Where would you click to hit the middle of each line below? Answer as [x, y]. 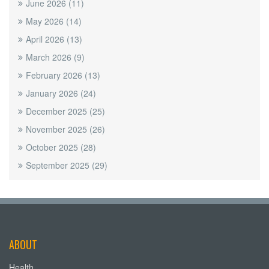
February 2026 [55, 75]
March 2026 [50, 57]
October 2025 [53, 147]
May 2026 [46, 21]
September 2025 [59, 165]
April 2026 [46, 39]
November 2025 [58, 129]
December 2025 [58, 111]
